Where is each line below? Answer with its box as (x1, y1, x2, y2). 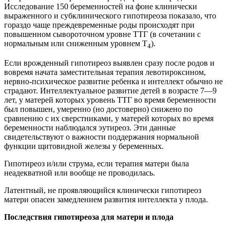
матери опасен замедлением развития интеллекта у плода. (4, 195, 208, 204)
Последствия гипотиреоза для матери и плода (4, 213, 174, 222)
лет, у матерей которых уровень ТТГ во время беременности (4, 95, 216, 105)
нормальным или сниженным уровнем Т (4, 39, 147, 48)
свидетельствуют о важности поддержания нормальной (4, 132, 199, 142)
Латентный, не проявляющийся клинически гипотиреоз (4, 186, 201, 195)
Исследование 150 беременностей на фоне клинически (4, 2, 197, 11)
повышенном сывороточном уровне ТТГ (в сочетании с (4, 30, 201, 39)
